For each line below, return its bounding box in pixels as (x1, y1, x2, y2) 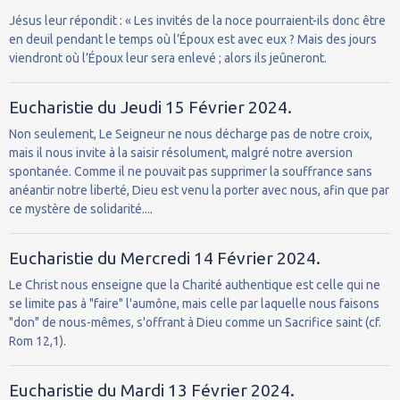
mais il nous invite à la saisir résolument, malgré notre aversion (9, 145, 353, 160)
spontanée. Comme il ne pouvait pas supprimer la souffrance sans (9, 163, 372, 179)
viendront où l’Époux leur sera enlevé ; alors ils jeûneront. (9, 50, 327, 65)
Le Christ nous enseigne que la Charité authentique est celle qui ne (9, 277, 380, 292)
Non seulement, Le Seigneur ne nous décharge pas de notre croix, (9, 126, 372, 141)
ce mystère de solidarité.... (9, 201, 153, 216)
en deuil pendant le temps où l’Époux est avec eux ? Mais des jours (9, 31, 377, 46)
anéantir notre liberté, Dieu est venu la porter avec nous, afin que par (9, 182, 389, 197)
